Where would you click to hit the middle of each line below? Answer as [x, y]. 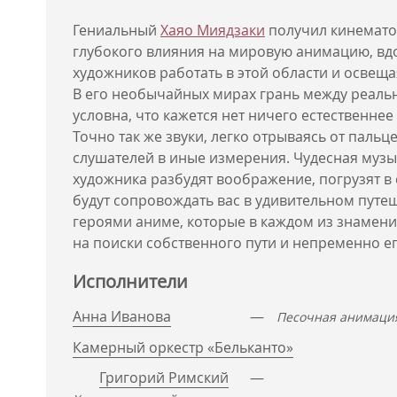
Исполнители [130, 281]
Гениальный [117, 30]
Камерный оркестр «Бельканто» [183, 347]
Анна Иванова [122, 316]
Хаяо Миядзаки [213, 30]
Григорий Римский [164, 378]
